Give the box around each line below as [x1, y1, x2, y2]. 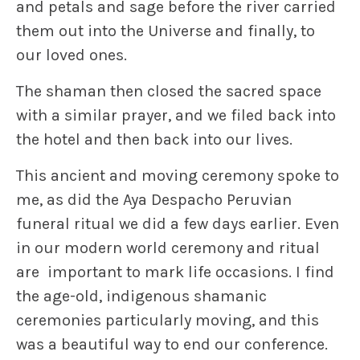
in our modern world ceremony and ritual [16, 239, 320, 258]
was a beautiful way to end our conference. [16, 335, 328, 354]
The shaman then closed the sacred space [16, 82, 321, 101]
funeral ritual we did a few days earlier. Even [16, 215, 339, 234]
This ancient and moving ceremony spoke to [16, 166, 339, 186]
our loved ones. [16, 46, 127, 65]
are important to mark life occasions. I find [16, 263, 334, 282]
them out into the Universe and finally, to [16, 22, 315, 41]
